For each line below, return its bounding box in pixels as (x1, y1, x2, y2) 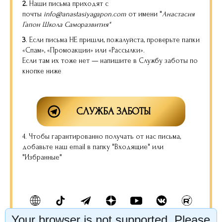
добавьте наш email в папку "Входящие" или (22, 143, 164, 151)
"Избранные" (22, 153, 62, 162)
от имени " (126, 10, 162, 18)
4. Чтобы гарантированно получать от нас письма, (22, 132, 181, 141)
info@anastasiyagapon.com (44, 10, 126, 18)
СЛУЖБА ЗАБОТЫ (76, 106, 151, 117)
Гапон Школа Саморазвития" (22, 20, 111, 29)
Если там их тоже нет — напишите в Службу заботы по (22, 56, 198, 65)
